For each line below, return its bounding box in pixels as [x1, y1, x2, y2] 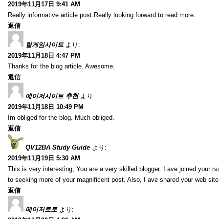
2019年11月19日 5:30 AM [8, 154, 80, 162]
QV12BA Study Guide [25, 143, 90, 151]
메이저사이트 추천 [25, 92, 78, 100]
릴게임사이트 [25, 41, 64, 48]
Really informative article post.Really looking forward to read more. [8, 11, 196, 19]
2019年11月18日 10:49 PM [8, 103, 84, 110]
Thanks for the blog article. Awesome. [8, 62, 115, 70]
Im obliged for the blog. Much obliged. [8, 113, 114, 121]
